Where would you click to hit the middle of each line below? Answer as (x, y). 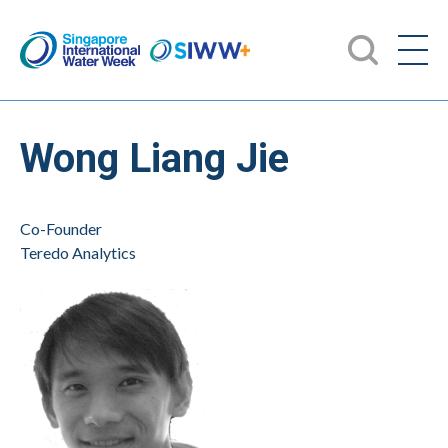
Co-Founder (61, 228)
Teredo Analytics (78, 252)
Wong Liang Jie (154, 158)
